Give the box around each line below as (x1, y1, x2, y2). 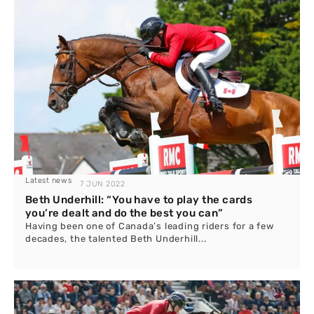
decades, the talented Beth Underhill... (25, 233, 207, 244)
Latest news (25, 176, 72, 185)
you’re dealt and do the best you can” (25, 207, 224, 219)
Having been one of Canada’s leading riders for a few (25, 221, 274, 231)
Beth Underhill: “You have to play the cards (25, 193, 253, 206)
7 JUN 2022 (80, 179, 125, 189)
